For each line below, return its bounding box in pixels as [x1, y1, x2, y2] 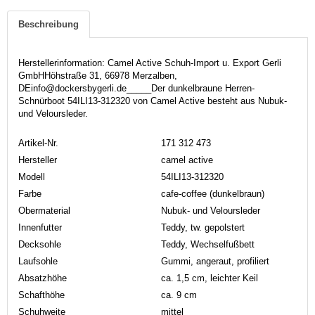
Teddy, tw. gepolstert [161, 221, 245, 233]
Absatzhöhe [18, 272, 67, 283]
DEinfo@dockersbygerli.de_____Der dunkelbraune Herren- [18, 82, 255, 94]
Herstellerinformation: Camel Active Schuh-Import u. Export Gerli [18, 57, 281, 68]
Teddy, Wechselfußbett [161, 238, 255, 250]
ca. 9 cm [161, 289, 197, 300]
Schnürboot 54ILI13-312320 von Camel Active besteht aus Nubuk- [18, 95, 287, 106]
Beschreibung [18, 18, 79, 30]
